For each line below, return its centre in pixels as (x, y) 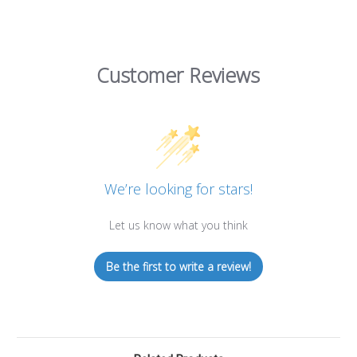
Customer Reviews (178, 75)
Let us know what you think (178, 226)
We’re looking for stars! (178, 189)
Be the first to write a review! (178, 267)
